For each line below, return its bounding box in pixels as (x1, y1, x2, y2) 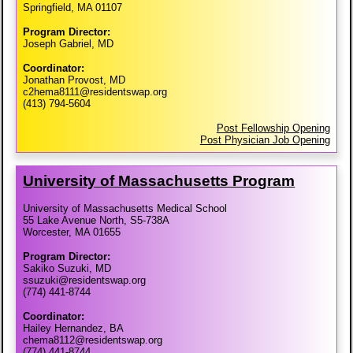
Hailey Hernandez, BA (23, 321, 124, 334)
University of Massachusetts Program (23, 172, 295, 189)
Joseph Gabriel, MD (23, 37, 114, 50)
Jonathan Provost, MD (23, 73, 126, 86)
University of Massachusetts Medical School (23, 202, 228, 214)
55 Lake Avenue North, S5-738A (23, 214, 170, 226)
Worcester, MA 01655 (23, 225, 121, 238)
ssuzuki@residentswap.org (23, 273, 147, 286)
